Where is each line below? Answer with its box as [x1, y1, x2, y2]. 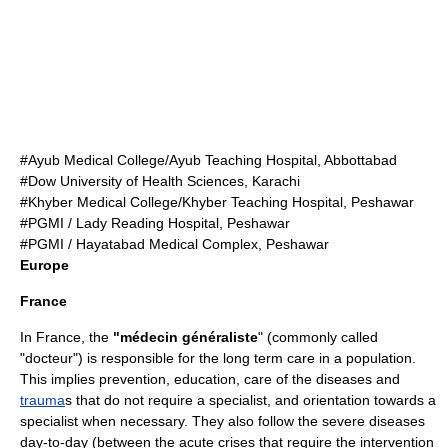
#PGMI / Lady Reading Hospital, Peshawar [20, 215, 290, 231]
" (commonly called [258, 329, 378, 345]
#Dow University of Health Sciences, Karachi [20, 173, 300, 189]
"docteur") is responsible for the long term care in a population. [20, 350, 416, 366]
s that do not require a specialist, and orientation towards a [65, 392, 436, 408]
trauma [20, 392, 65, 408]
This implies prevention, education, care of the [20, 371, 316, 387]
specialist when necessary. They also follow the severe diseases [20, 413, 425, 429]
